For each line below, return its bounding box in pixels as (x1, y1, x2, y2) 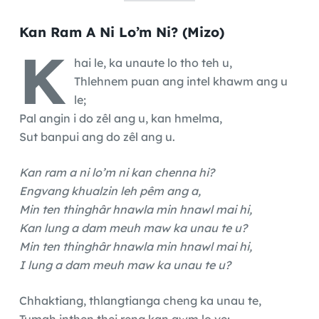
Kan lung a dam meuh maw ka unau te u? (19, 220, 247, 235)
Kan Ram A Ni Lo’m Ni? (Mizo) (19, 23, 224, 41)
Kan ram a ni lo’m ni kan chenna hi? (19, 164, 214, 179)
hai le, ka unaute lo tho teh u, (73, 55, 232, 70)
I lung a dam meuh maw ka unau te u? (19, 257, 231, 272)
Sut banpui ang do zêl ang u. (19, 129, 175, 144)
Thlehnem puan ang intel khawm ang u (73, 73, 288, 88)
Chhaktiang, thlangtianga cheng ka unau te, (19, 293, 261, 308)
